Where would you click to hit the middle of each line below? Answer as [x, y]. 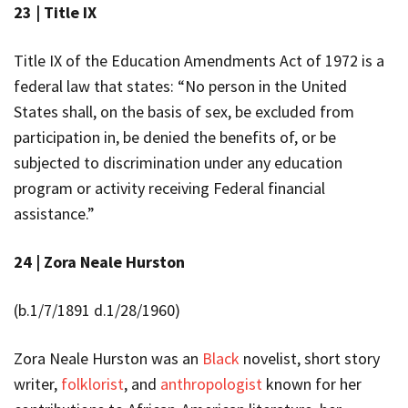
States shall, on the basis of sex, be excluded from [184, 111]
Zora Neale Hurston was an [108, 358]
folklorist [92, 383]
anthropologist [211, 383]
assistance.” [54, 213]
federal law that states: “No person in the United [180, 86]
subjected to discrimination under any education [178, 162]
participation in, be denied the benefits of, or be [175, 137]
